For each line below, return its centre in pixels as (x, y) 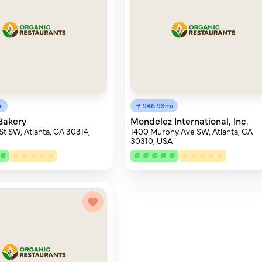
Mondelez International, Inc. (189, 120)
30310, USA (152, 140)
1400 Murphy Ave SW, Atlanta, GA (192, 131)
